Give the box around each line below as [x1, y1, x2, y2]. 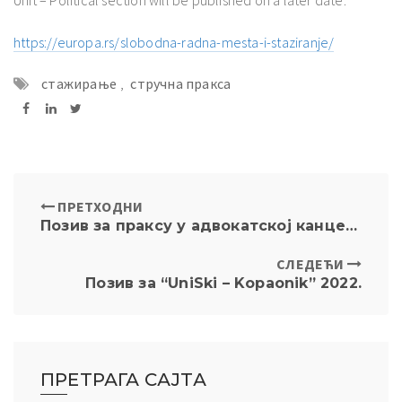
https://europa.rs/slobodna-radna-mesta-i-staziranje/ [13, 32, 335, 51]
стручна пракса [130, 74, 232, 92]
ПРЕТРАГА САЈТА [40, 368, 206, 390]
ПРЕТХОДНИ [55, 197, 144, 215]
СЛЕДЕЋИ [276, 254, 347, 273]
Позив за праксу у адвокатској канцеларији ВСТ [345, 216, 357, 234]
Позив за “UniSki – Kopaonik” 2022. [85, 274, 362, 292]
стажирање [41, 74, 118, 92]
